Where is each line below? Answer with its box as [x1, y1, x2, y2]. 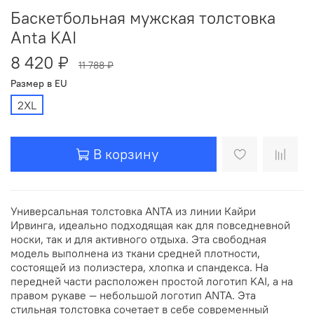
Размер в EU [11, 76, 67, 90]
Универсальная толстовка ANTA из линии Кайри [11, 203, 256, 218]
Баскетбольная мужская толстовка [11, 6, 275, 28]
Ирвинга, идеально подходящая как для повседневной [11, 217, 290, 232]
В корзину [93, 145, 158, 163]
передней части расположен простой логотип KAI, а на [11, 273, 293, 288]
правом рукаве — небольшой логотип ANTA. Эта [11, 287, 256, 302]
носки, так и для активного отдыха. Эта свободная [11, 231, 266, 246]
